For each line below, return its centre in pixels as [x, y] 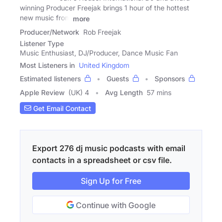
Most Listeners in [47, 65]
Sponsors [170, 79]
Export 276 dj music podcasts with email [109, 148]
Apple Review [42, 93]
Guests [118, 79]
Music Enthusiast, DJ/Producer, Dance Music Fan [99, 53]
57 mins [159, 93]
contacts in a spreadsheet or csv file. [102, 160]
